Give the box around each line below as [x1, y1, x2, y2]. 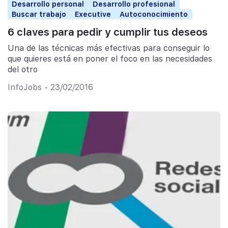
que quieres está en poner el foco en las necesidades [8, 54, 212, 64]
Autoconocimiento [120, 10, 188, 19]
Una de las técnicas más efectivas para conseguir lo [8, 43, 210, 53]
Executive [75, 10, 111, 19]
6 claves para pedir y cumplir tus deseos [8, 25, 208, 38]
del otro [8, 65, 38, 75]
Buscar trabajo [12, 10, 67, 19]
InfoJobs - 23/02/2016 [8, 82, 93, 92]
